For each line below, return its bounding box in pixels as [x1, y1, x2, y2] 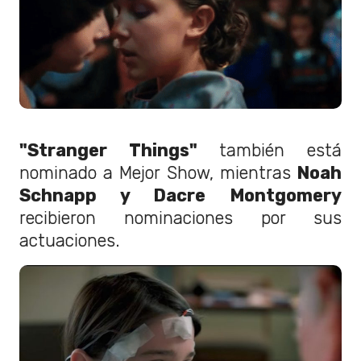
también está [197, 139, 342, 160]
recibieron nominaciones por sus [19, 207, 342, 228]
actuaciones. [19, 230, 120, 251]
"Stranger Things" [19, 139, 197, 160]
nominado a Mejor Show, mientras [19, 162, 291, 183]
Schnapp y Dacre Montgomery [19, 185, 342, 205]
